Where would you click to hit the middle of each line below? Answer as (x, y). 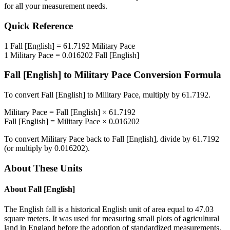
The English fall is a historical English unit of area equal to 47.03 (109, 209)
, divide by (174, 139)
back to (98, 139)
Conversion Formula (176, 75)
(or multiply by (29, 148)
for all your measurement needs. (56, 6)
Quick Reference (39, 26)
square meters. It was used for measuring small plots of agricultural (112, 219)
